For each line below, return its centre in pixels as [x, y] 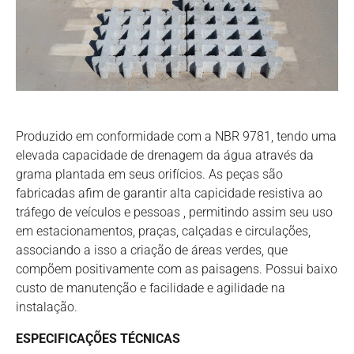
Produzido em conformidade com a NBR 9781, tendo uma [176, 137]
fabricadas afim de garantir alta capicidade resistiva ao [169, 194]
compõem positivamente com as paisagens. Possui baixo [177, 269]
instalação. [47, 307]
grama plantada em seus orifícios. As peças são [149, 175]
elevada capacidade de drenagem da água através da [165, 156]
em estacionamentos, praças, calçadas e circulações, [163, 232]
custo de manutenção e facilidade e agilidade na [151, 288]
